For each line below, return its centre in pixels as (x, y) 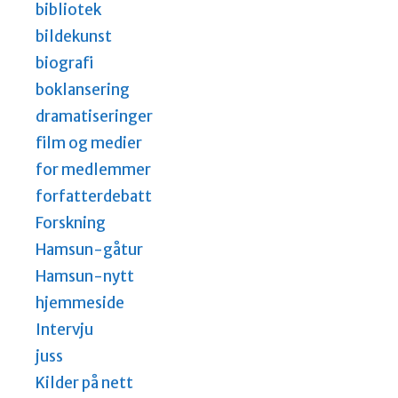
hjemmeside (80, 303)
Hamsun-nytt (85, 277)
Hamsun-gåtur (89, 250)
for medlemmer (93, 170)
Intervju (64, 330)
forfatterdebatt (94, 197)
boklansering (83, 90)
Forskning (71, 223)
